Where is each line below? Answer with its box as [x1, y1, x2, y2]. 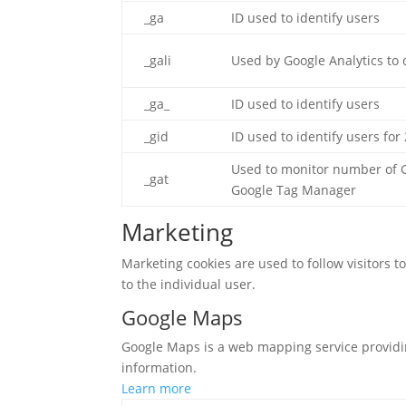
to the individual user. [121, 275, 256, 293]
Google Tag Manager [231, 181, 357, 198]
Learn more [121, 380, 192, 397]
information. [121, 359, 198, 376]
